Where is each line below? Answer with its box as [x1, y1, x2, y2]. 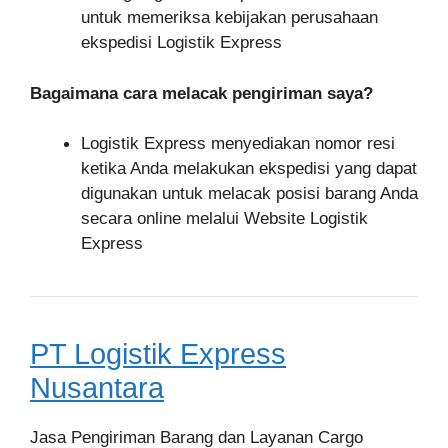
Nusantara [30, 372, 164, 405]
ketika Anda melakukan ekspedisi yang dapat [81, 159, 417, 179]
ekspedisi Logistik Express [81, 33, 282, 53]
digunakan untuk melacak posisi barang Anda [81, 184, 418, 204]
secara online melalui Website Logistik [81, 209, 368, 229]
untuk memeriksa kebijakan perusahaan [81, 8, 378, 28]
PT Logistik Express [30, 338, 286, 371]
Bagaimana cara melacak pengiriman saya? [30, 83, 373, 103]
